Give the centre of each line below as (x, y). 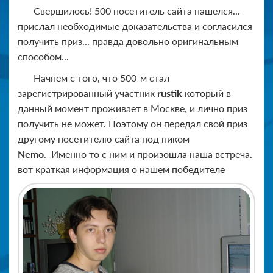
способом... (43, 56)
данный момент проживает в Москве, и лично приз (133, 108)
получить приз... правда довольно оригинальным (128, 41)
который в (207, 93)
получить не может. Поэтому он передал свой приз (133, 123)
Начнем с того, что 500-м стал (101, 77)
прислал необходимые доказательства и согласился (135, 26)
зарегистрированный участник (87, 93)
